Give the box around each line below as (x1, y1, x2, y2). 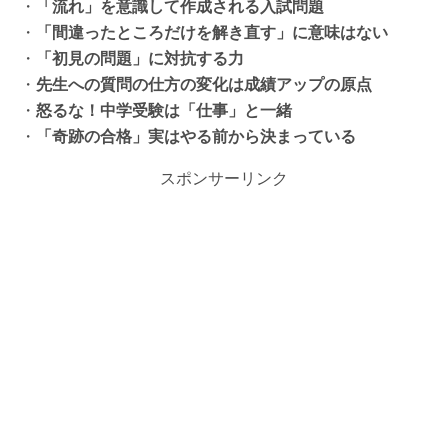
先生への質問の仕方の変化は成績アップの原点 (36, 73, 372, 95)
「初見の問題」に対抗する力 (36, 47, 244, 69)
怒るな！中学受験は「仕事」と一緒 (36, 99, 292, 121)
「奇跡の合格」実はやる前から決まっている (36, 125, 356, 147)
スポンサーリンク (160, 167, 288, 189)
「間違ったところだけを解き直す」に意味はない (36, 21, 388, 43)
